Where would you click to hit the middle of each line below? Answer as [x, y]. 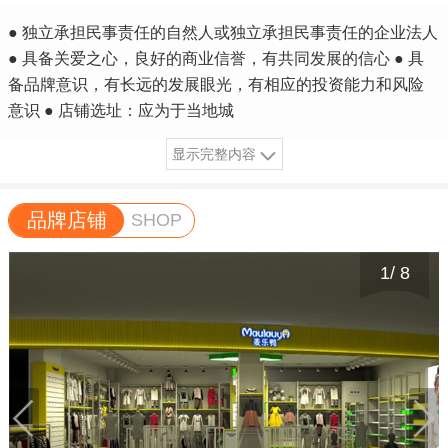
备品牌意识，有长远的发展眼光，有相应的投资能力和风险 [216, 84]
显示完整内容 [213, 153]
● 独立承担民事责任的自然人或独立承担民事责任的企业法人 [223, 32]
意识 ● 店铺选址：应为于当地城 [121, 110]
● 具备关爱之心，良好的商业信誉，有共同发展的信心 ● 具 [216, 58]
